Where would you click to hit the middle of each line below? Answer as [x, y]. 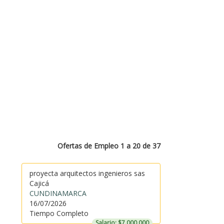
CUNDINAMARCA [58, 193]
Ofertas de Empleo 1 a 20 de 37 [109, 146]
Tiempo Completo [59, 213]
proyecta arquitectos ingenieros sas [87, 173]
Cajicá [39, 183]
